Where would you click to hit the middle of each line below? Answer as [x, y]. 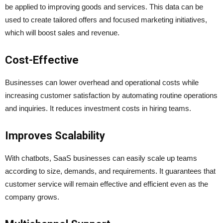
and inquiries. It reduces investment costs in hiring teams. [99, 109]
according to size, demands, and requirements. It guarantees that [110, 171]
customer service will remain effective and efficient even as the [107, 184]
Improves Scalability [55, 136]
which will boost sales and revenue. [62, 33]
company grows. [32, 197]
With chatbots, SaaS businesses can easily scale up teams [101, 158]
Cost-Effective [42, 60]
